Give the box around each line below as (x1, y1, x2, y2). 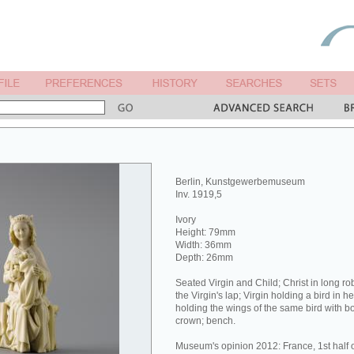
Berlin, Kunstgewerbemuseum (175, 176, 305, 187)
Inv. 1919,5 (175, 189, 222, 200)
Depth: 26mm (175, 252, 233, 263)
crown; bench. (175, 315, 235, 326)
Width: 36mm (175, 239, 232, 250)
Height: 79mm (175, 227, 235, 238)
